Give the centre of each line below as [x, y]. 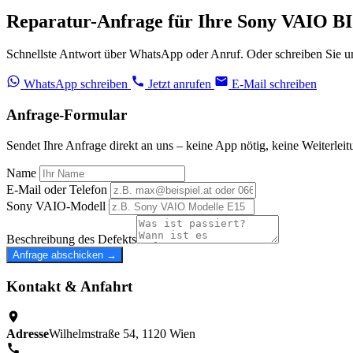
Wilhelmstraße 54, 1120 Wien [122, 334]
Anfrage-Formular [67, 115]
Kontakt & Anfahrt [69, 286]
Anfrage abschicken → [65, 255]
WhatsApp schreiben [76, 84]
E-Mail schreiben [273, 84]
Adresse [28, 334]
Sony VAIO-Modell [56, 206]
